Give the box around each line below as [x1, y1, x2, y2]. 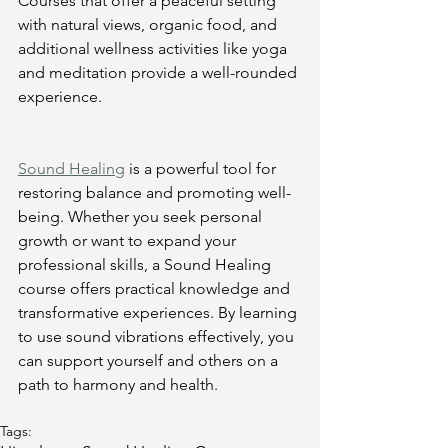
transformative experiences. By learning [18, 303, 301, 323]
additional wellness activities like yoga [18, 39, 291, 59]
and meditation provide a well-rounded [18, 63, 301, 83]
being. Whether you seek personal [18, 207, 266, 227]
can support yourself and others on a [18, 351, 282, 371]
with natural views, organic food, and [18, 15, 281, 35]
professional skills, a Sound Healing [18, 255, 275, 275]
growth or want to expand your [18, 231, 240, 251]
